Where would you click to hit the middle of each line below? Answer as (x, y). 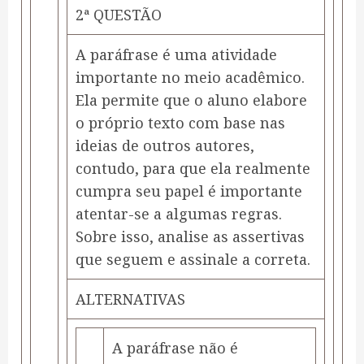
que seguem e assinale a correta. (193, 260)
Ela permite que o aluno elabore (191, 100)
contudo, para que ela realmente (193, 169)
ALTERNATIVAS (130, 299)
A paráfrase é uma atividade (176, 55)
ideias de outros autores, (165, 146)
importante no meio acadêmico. (190, 78)
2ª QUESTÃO (119, 15)
